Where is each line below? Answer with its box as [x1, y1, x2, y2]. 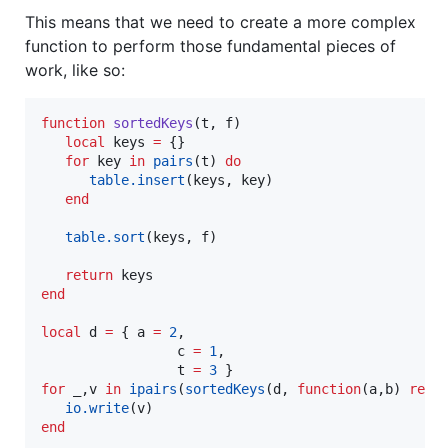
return [65, 266, 113, 283]
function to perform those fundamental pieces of [25, 35, 396, 56]
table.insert [89, 171, 185, 188]
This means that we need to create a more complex [25, 11, 416, 32]
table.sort [65, 228, 145, 245]
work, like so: [25, 59, 125, 80]
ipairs [129, 380, 177, 397]
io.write [65, 399, 129, 416]
